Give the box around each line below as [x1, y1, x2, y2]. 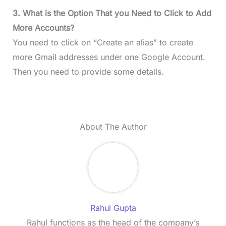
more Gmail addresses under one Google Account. [12, 51, 205, 62]
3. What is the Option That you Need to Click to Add [12, 8, 211, 18]
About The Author [79, 121, 147, 132]
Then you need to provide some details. [12, 66, 164, 77]
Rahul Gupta [90, 202, 136, 213]
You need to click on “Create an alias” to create [12, 37, 193, 47]
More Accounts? [12, 22, 74, 33]
